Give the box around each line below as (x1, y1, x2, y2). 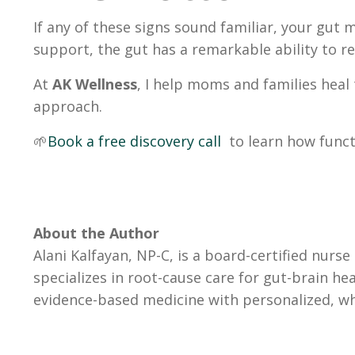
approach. (33, 97, 102, 116)
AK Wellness (52, 74, 137, 94)
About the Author (33, 223, 159, 243)
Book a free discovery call (48, 132, 221, 151)
